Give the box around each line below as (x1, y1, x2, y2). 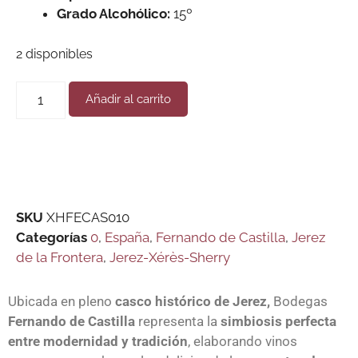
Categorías (16, 229, 87, 245)
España (105, 229, 149, 245)
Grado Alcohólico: (57, 6, 173, 22)
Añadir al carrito (85, 91, 171, 106)
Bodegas (270, 292, 328, 309)
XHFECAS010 (46, 209, 129, 225)
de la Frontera (16, 249, 103, 265)
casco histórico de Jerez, (115, 292, 270, 309)
